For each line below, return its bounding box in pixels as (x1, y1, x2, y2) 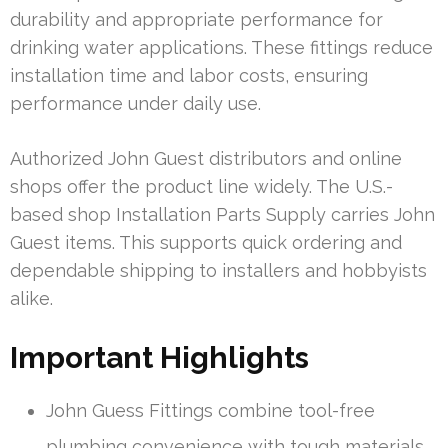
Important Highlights (10, 339, 309, 375)
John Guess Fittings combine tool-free (46, 399, 375, 421)
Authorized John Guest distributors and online (10, 147, 402, 169)
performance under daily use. (10, 92, 261, 114)
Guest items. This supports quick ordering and (10, 231, 402, 253)
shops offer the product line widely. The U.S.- (10, 175, 393, 197)
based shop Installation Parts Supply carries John (10, 203, 435, 225)
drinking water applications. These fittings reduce (10, 36, 433, 58)
